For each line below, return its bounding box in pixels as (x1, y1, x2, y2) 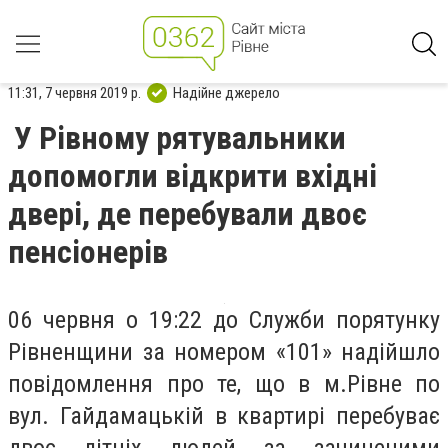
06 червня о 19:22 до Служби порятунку (8, 306, 440, 334)
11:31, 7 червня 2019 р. (8, 83, 141, 102)
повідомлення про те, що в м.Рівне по (8, 370, 440, 398)
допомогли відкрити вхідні (8, 157, 377, 195)
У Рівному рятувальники (14, 119, 346, 157)
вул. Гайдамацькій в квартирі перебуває (8, 402, 440, 430)
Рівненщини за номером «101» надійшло (8, 338, 440, 366)
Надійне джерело (173, 83, 280, 102)
